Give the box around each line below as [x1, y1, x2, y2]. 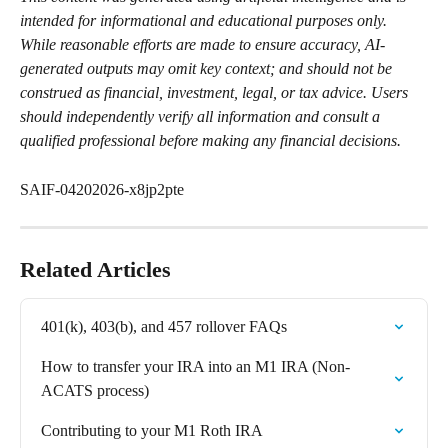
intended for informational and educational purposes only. [20, 12, 391, 30]
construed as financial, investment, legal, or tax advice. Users [20, 84, 412, 102]
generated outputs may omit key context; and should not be [20, 60, 396, 78]
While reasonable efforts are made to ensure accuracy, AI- [20, 36, 385, 54]
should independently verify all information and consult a [20, 108, 384, 126]
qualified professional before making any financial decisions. [20, 132, 401, 150]
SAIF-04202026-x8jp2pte [20, 180, 184, 198]
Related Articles [20, 257, 171, 283]
